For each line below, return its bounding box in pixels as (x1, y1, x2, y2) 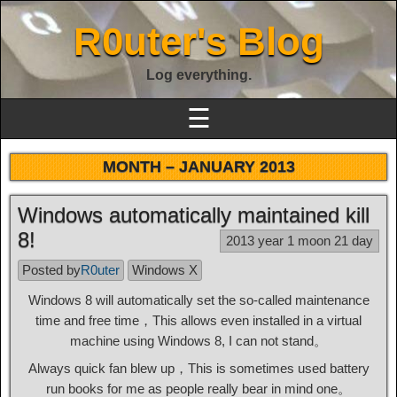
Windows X (132, 262, 198, 277)
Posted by (22, 262, 81, 277)
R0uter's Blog (73, 19, 324, 63)
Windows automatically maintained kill (18, 203, 370, 227)
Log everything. (145, 67, 252, 82)
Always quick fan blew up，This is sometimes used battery (27, 361, 370, 376)
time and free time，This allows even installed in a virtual (35, 313, 362, 328)
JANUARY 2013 (178, 158, 295, 175)
